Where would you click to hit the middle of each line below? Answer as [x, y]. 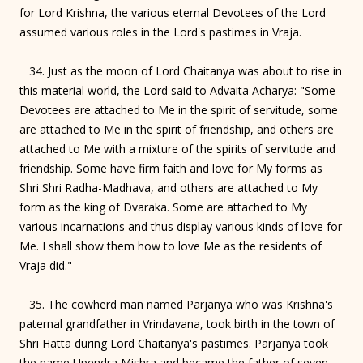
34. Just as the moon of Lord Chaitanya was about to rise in [181, 70]
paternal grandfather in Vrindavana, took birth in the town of [177, 323]
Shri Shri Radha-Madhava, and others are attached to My [169, 187]
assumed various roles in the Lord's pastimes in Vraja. [160, 32]
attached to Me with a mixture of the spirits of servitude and [177, 148]
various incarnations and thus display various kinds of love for [181, 226]
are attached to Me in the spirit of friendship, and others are [177, 129]
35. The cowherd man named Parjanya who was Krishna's [176, 304]
